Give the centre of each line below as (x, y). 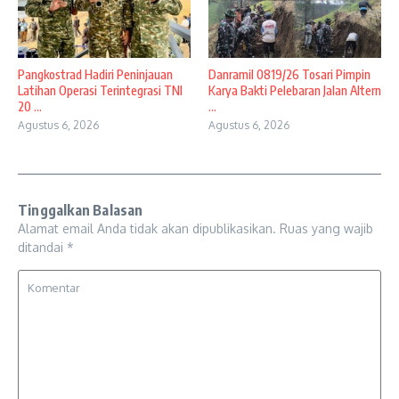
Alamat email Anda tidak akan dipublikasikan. (147, 228)
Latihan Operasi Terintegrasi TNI (100, 90)
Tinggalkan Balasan (81, 210)
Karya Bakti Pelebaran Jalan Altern (295, 90)
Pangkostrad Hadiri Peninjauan (95, 74)
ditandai (42, 247)
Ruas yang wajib (326, 228)
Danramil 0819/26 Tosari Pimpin (289, 74)
